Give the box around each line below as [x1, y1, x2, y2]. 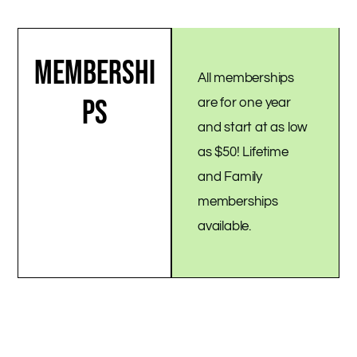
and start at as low [198, 120, 308, 135]
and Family [198, 170, 263, 185]
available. [198, 219, 254, 234]
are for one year [198, 96, 291, 111]
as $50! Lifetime [198, 145, 288, 160]
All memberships [198, 71, 295, 86]
